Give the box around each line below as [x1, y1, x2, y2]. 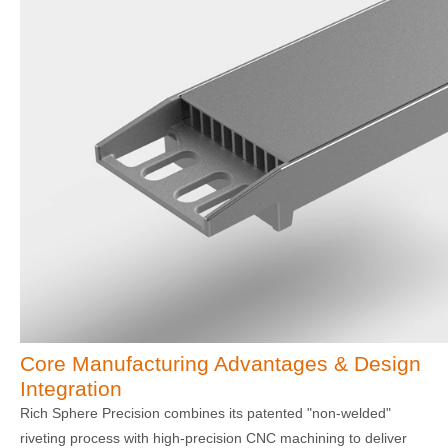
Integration [20, 376, 122, 400]
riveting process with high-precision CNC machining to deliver [20, 429, 407, 446]
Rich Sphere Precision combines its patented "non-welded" [20, 404, 391, 421]
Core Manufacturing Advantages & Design [20, 351, 421, 375]
